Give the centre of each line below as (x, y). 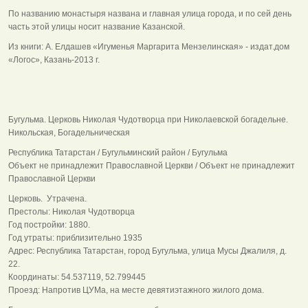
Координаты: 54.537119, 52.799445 (78, 277)
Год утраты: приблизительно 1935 (76, 238)
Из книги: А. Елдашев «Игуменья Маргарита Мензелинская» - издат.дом (149, 46)
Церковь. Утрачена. (51, 198)
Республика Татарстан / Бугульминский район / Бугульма (118, 152)
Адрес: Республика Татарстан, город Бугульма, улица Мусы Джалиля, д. (147, 251)
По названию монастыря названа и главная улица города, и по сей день (150, 13)
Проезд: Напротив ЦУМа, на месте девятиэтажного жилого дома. (136, 290)
